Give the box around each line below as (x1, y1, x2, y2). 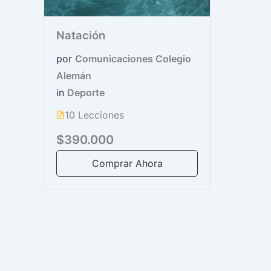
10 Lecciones (65, 109, 124, 122)
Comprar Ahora (91, 157, 163, 170)
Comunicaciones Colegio (75, 53, 191, 65)
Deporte (67, 86, 105, 99)
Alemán (56, 69, 91, 82)
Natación (56, 28, 105, 42)
